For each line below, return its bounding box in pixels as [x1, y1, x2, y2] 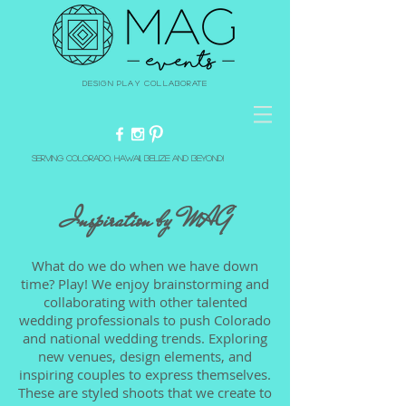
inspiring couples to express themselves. [19, 365, 271, 383]
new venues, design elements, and [38, 347, 252, 365]
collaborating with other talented [43, 293, 247, 311]
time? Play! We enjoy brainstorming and [21, 275, 269, 293]
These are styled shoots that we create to [18, 383, 272, 401]
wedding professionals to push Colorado [19, 311, 271, 329]
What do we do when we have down [32, 256, 258, 275]
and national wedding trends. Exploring [23, 329, 267, 347]
